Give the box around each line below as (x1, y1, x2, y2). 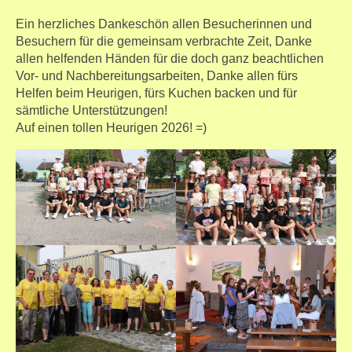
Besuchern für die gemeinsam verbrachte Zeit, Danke (16, 35, 312, 48)
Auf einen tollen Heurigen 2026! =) (16, 121, 207, 134)
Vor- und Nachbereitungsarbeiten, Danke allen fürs (16, 69, 298, 82)
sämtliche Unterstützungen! (16, 104, 167, 117)
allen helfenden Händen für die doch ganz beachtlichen (16, 52, 324, 65)
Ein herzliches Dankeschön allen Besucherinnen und (16, 17, 312, 31)
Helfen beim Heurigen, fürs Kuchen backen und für (16, 86, 297, 100)
